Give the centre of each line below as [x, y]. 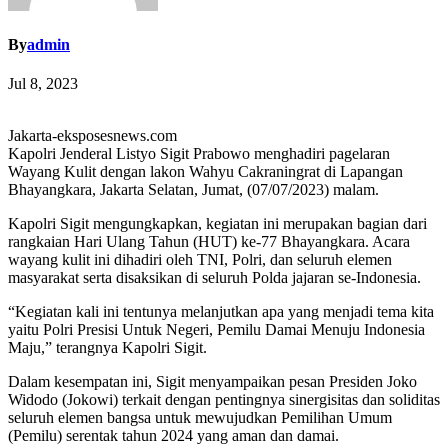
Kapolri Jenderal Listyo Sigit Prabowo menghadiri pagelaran [199, 154]
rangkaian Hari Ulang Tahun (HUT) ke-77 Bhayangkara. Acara [209, 242]
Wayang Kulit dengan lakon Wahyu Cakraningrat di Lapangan [205, 172]
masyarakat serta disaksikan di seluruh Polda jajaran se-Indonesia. [214, 278]
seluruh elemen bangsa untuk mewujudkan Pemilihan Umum [200, 418]
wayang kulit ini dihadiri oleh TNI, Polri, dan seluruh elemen [200, 260]
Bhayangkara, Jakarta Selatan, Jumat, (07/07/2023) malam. [193, 190]
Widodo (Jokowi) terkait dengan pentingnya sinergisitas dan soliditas [224, 400]
